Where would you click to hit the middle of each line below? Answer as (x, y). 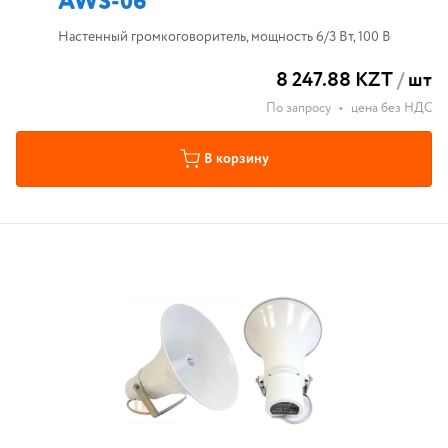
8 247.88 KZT (334, 80)
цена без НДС (391, 108)
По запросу (298, 108)
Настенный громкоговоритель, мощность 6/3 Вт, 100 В (224, 37)
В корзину (236, 159)
